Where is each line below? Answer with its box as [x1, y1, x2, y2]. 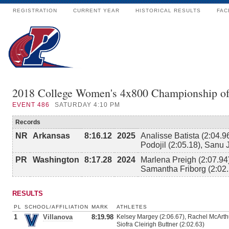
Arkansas [33, 131, 70, 140]
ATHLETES [117, 204, 147, 210]
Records [15, 119, 40, 126]
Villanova [43, 213, 73, 221]
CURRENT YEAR [73, 8, 120, 13]
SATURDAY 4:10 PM [55, 101, 120, 108]
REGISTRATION [13, 8, 57, 13]
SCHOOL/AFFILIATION [25, 204, 88, 210]
